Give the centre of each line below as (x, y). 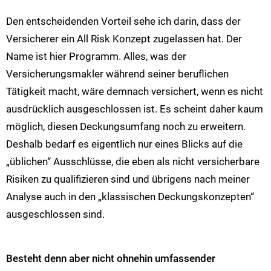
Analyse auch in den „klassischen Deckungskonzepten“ (130, 197)
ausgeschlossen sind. (55, 214)
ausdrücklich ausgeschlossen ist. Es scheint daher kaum (135, 109)
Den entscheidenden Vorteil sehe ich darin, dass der (123, 21)
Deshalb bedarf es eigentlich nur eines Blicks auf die (124, 144)
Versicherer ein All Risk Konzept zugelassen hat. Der (124, 39)
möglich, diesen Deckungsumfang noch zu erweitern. (126, 127)
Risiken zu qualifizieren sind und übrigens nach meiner (128, 179)
